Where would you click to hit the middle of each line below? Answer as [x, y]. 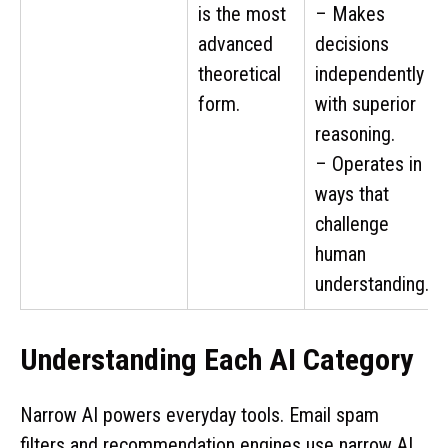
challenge [352, 223]
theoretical [239, 73]
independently [369, 73]
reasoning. [355, 133]
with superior [365, 103]
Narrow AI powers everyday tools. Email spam [199, 414]
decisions [352, 43]
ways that [352, 193]
